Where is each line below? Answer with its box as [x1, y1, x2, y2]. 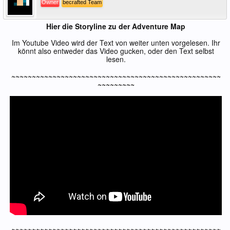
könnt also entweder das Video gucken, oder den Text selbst [17, 46, 214, 56]
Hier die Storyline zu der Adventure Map [46, 21, 185, 31]
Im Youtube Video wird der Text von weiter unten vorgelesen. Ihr [11, 37, 220, 48]
